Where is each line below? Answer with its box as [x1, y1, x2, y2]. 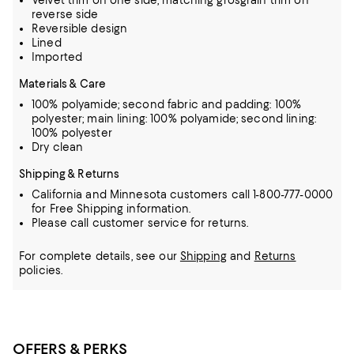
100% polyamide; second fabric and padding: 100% [32, 98, 302, 111]
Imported [32, 51, 83, 63]
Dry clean [32, 141, 84, 153]
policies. [19, 264, 63, 277]
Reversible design [32, 22, 128, 35]
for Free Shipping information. [32, 202, 190, 215]
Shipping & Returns [19, 168, 120, 180]
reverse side [32, 8, 99, 21]
